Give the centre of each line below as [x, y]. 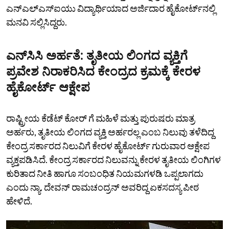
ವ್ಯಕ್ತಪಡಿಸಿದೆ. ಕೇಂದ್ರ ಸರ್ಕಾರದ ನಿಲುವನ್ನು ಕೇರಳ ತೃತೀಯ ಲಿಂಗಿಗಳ [113, 159]
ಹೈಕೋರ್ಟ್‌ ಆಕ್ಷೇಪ [48, 87]
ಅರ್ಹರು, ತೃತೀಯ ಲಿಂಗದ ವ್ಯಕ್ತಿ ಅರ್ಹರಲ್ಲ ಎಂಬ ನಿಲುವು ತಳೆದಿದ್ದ [110, 132]
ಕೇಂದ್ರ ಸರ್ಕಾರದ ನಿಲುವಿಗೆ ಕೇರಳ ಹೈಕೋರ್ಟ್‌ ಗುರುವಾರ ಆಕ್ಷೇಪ [108, 145]
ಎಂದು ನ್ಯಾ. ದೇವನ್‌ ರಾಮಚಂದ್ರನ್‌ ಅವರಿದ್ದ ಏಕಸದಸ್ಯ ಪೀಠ [102, 187]
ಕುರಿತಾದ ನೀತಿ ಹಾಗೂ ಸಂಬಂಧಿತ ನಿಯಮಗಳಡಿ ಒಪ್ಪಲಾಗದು [105, 173]
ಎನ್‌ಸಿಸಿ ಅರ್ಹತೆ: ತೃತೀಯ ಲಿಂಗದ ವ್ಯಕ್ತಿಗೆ [97, 55]
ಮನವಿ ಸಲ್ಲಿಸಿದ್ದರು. [37, 22]
